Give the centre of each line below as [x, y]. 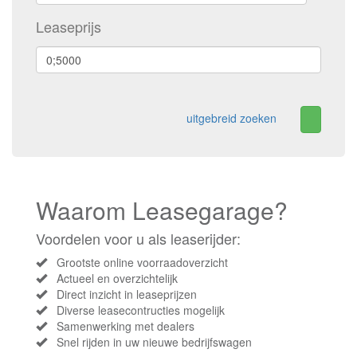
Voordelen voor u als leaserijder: [138, 239]
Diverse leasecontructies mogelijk [136, 310]
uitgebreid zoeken [231, 118]
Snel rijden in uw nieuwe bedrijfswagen [149, 342]
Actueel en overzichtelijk [112, 279]
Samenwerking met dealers [121, 326]
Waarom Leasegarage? [162, 210]
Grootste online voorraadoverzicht [137, 263]
